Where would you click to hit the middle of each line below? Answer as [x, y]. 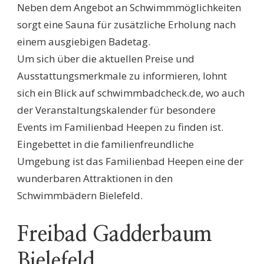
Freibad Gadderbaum [115, 235]
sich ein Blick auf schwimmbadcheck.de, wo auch [131, 93]
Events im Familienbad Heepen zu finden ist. [120, 127]
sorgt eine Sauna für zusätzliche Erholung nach [126, 25]
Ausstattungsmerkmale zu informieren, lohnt [122, 76]
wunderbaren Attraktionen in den [95, 179]
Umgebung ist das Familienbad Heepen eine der [130, 161]
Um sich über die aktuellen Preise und [106, 59]
